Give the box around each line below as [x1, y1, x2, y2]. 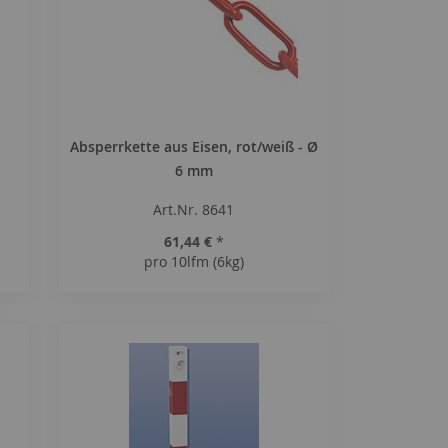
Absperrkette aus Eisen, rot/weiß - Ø [69, 137, 318, 156]
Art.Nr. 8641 [153, 200, 235, 219]
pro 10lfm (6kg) [143, 252, 244, 271]
